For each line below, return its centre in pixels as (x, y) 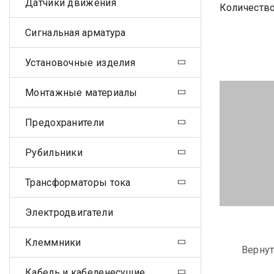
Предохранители (65, 122)
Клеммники (53, 242)
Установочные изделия (80, 62)
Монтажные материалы (81, 92)
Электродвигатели (69, 212)
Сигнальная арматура (76, 32)
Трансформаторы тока (78, 182)
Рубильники (54, 152)
